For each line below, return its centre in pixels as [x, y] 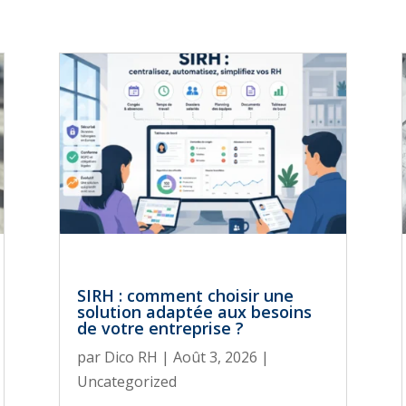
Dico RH [130, 358]
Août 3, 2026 [215, 358]
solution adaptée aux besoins [194, 312]
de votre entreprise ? [160, 329]
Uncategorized [126, 382]
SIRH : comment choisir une [185, 296]
